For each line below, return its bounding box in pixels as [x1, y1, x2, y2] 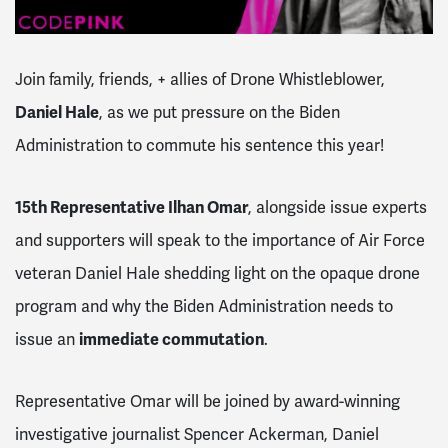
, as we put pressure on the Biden [99, 101, 340, 123]
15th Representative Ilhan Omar [15, 196, 248, 218]
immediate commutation [79, 328, 264, 350]
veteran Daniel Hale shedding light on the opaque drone [15, 262, 420, 284]
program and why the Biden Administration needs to [15, 295, 393, 317]
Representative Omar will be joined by [15, 390, 294, 412]
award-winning [294, 390, 400, 412]
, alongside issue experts [248, 196, 427, 218]
